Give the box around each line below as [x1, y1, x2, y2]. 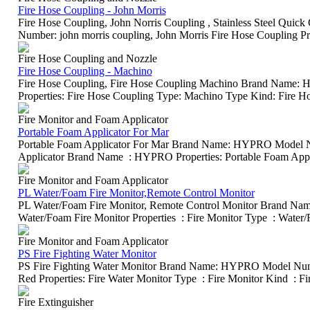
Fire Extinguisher [17, 296, 93, 308]
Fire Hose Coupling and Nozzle [17, 53, 157, 64]
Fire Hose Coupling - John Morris [17, 4, 166, 16]
